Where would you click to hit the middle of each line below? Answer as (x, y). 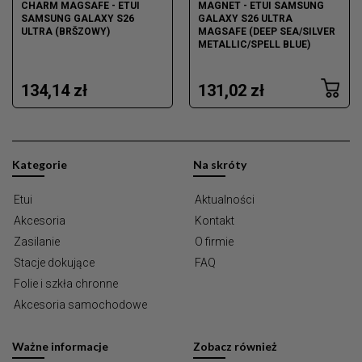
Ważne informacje (60, 346)
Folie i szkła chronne (66, 283)
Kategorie (40, 164)
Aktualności (225, 199)
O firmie (214, 241)
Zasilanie (37, 241)
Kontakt (215, 220)
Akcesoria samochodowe (80, 304)
